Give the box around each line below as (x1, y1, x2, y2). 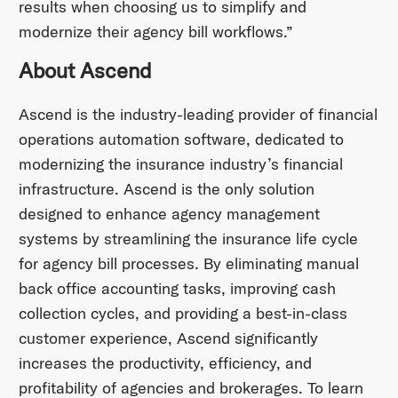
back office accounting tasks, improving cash (18, 278, 336, 299)
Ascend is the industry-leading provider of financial (18, 104, 378, 125)
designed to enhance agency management (18, 203, 320, 225)
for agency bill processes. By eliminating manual (18, 253, 359, 275)
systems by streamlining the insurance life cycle (18, 228, 358, 250)
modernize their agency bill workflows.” (18, 21, 293, 43)
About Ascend (18, 57, 151, 84)
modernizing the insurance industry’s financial (18, 154, 343, 175)
